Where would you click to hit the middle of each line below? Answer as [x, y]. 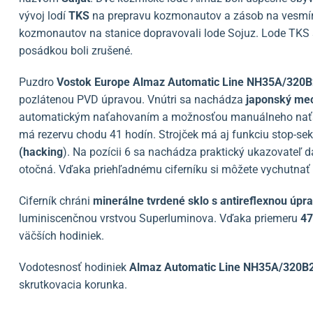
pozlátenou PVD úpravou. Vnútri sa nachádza [132, 99]
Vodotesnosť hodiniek [74, 267]
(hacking [41, 152]
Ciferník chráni [56, 201]
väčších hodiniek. [61, 235]
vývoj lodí [44, 15]
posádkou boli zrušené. [76, 50]
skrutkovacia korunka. [73, 284]
